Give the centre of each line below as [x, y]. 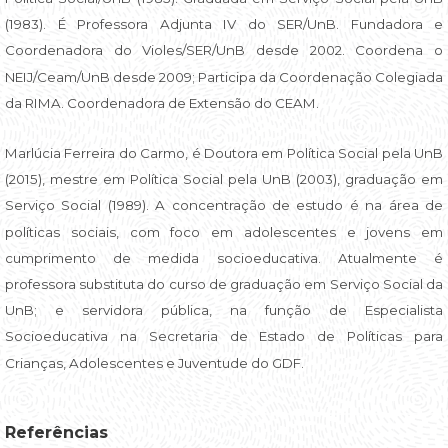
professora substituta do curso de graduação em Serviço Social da [224, 284]
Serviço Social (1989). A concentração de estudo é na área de [224, 205]
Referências [56, 432]
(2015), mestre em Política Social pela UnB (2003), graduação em [224, 179]
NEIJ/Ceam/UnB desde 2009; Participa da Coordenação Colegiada [224, 76]
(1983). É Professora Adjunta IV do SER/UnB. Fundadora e [224, 24]
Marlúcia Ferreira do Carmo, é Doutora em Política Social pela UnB [224, 153]
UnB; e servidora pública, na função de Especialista [224, 310]
